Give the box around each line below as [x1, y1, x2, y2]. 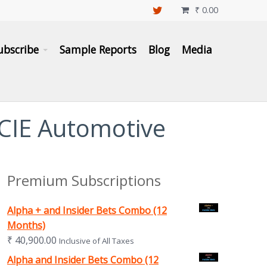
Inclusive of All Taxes [58, 235, 134, 247]
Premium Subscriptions [7, 170, 161, 191]
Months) [7, 219, 45, 232]
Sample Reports [60, 42, 136, 57]
